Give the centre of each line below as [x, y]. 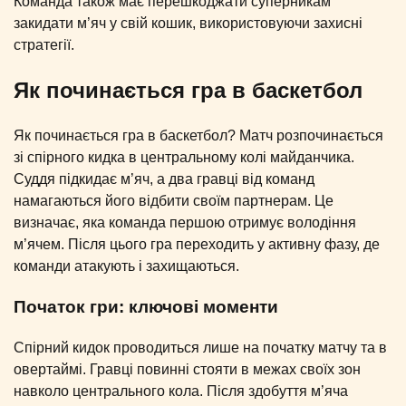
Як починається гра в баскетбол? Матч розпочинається [198, 136]
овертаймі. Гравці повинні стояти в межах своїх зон [187, 369]
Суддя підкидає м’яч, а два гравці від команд [164, 179]
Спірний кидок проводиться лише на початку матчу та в [200, 347]
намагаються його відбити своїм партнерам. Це [174, 201]
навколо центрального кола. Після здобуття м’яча [181, 391]
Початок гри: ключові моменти [146, 306]
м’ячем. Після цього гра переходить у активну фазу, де [197, 245]
